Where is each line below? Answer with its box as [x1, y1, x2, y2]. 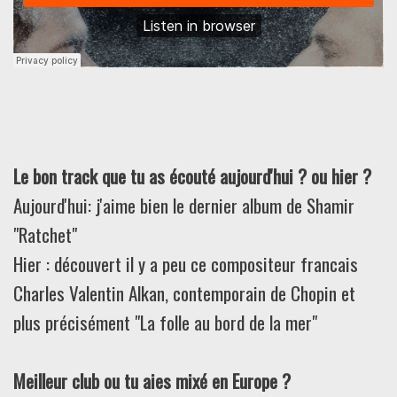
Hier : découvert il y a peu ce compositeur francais [13, 250, 358, 277]
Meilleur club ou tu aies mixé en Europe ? [13, 367, 291, 394]
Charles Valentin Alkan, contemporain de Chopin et [13, 279, 355, 307]
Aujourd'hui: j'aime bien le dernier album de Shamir [13, 191, 354, 219]
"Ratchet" [13, 221, 77, 248]
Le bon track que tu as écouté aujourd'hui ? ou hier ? [13, 162, 371, 190]
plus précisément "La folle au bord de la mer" [13, 308, 317, 336]
